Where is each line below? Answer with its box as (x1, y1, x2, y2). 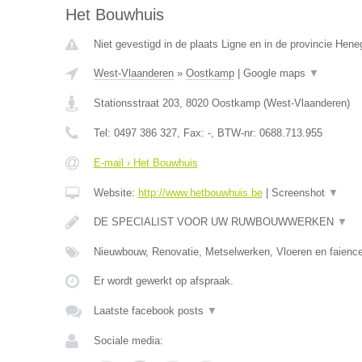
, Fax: (176, 127, 208, 139)
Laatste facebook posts (93, 305, 207, 317)
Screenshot (271, 187, 328, 199)
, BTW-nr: (210, 127, 259, 139)
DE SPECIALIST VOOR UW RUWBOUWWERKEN (93, 216, 337, 228)
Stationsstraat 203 (93, 97, 179, 109)
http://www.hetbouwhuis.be (137, 187, 263, 199)
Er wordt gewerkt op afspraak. (93, 275, 234, 287)
